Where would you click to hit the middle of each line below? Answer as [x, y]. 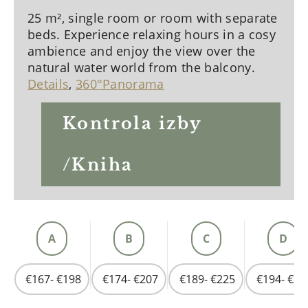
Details [48, 84]
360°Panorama [120, 84]
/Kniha [98, 165]
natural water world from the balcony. [141, 67]
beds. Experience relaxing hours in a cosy [152, 34]
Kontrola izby [133, 123]
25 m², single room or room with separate [153, 18]
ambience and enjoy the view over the [142, 51]
